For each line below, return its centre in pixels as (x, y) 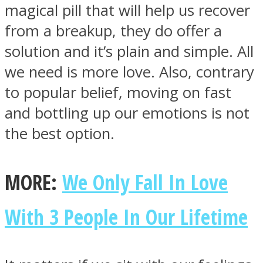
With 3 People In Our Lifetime (126, 216)
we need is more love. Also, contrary (129, 72)
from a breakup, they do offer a (113, 31)
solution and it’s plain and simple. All (129, 52)
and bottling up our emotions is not (127, 113)
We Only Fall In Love (145, 182)
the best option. (60, 134)
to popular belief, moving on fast (118, 93)
